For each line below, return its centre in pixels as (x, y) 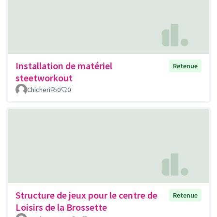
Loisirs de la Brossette (61, 207)
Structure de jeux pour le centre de (86, 195)
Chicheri (39, 90)
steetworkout (44, 78)
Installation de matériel (64, 66)
